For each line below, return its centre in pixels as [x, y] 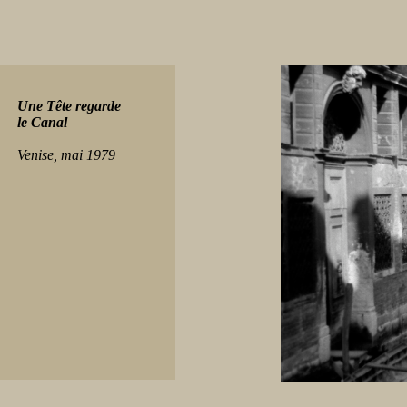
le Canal [42, 122]
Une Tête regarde [69, 106]
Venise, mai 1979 [66, 155]
